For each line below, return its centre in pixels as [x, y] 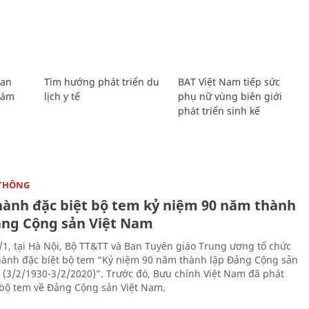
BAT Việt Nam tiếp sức [229, 81]
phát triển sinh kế [219, 110]
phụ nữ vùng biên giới [230, 96]
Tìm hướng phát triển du [101, 81]
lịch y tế [62, 96]
